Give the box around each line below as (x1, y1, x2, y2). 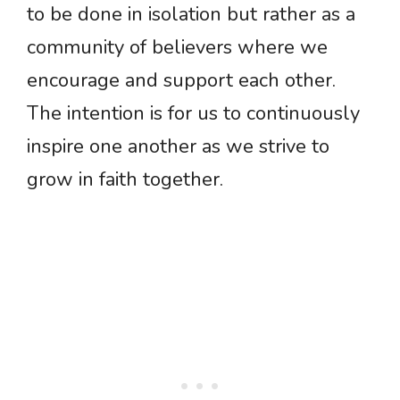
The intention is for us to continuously (27, 100, 360, 128)
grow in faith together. (27, 166, 223, 194)
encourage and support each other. (27, 67, 336, 95)
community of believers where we (27, 34, 328, 62)
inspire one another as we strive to (27, 133, 329, 161)
